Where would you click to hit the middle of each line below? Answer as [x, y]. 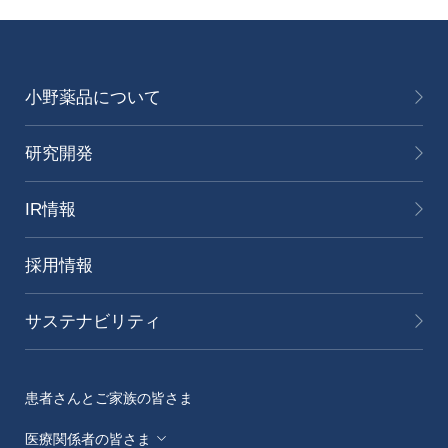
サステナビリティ [93, 321]
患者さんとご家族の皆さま [109, 397]
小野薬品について [93, 97]
